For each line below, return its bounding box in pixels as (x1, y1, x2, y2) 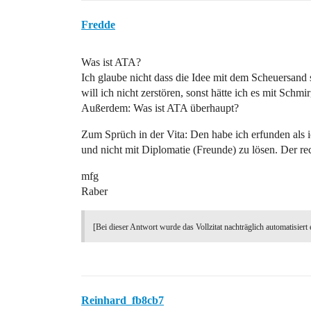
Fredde (81, 19, 115, 31)
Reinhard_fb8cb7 (81, 294, 164, 306)
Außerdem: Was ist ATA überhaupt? (81, 102, 239, 114)
